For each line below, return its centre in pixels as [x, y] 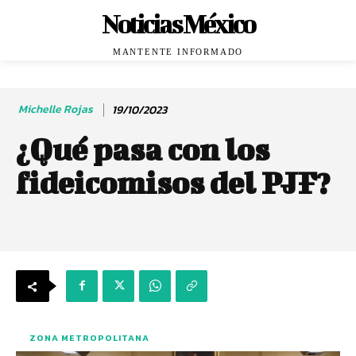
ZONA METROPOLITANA [89, 338]
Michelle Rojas [56, 110]
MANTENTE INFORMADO [178, 52]
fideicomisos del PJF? [173, 183]
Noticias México [178, 23]
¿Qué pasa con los [143, 149]
